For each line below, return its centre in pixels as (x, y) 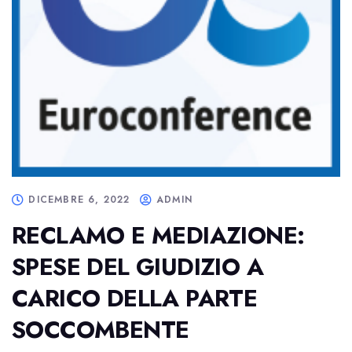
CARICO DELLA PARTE (135, 298)
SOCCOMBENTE (101, 330)
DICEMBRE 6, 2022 (79, 200)
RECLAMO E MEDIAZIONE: (158, 235)
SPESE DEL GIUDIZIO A (137, 267)
